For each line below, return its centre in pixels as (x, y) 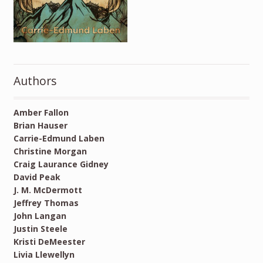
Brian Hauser (40, 125)
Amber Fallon (41, 112)
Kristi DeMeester (49, 241)
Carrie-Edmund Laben (59, 138)
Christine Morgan (50, 151)
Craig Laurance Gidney (61, 164)
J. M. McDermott (48, 190)
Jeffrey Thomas (46, 203)
